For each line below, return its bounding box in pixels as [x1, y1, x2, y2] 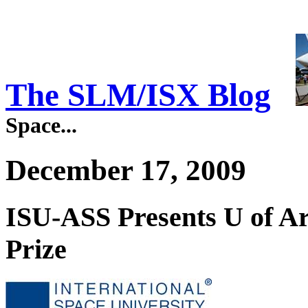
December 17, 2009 [5, 153, 246, 186]
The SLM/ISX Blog [5, 77, 271, 113]
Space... [5, 113, 77, 138]
